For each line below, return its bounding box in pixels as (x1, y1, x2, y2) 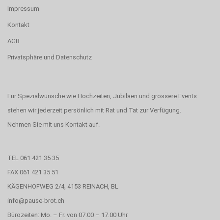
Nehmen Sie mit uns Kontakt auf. (7, 121, 100, 128)
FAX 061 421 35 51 (7, 168, 58, 176)
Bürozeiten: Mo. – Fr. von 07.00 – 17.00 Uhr (7, 211, 128, 219)
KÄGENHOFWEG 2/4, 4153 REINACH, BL (7, 183, 118, 190)
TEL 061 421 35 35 (7, 154, 59, 162)
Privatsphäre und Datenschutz (7, 54, 92, 61)
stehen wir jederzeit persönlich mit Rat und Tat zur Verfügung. (7, 107, 181, 114)
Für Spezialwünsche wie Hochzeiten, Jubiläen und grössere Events (7, 92, 197, 100)
